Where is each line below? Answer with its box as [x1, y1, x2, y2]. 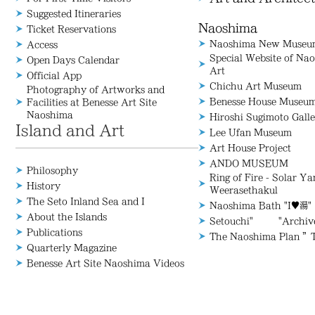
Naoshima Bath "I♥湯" [210, 201, 311, 210]
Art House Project [210, 143, 291, 152]
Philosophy [27, 166, 78, 174]
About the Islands [27, 212, 107, 221]
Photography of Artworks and [27, 85, 165, 94]
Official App [27, 71, 82, 79]
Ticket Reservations [27, 25, 116, 33]
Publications [27, 228, 82, 236]
